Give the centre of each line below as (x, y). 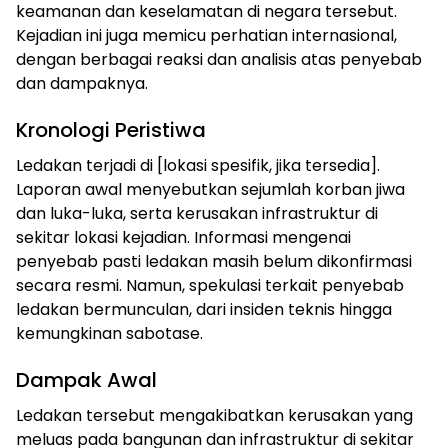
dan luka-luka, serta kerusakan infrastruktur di (197, 213)
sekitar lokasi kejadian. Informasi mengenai (183, 237)
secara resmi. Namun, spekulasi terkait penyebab (210, 285)
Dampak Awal (86, 379)
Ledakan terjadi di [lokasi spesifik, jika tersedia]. (198, 165)
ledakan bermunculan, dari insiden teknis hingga (204, 309)
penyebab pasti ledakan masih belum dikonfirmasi (214, 261)
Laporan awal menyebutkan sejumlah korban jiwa (210, 189)
